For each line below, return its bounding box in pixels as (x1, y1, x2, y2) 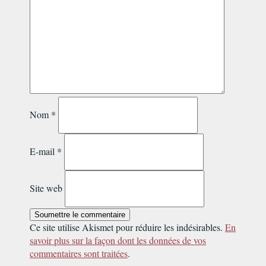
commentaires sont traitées (30, 247, 128, 259)
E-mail (30, 145, 57, 157)
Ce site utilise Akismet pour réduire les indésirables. (30, 221, 225, 233)
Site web (30, 182, 62, 194)
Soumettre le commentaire (34, 210, 125, 219)
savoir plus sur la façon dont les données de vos (30, 234, 206, 246)
